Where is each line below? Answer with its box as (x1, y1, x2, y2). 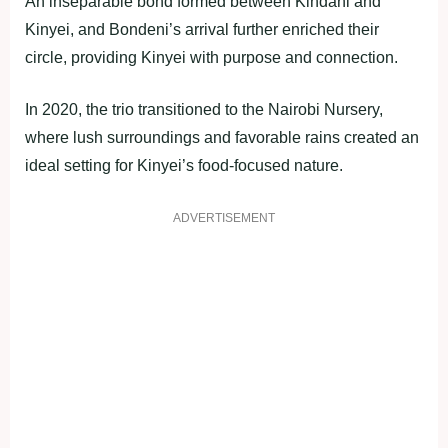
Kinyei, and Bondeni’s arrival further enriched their (25, 20, 379, 38)
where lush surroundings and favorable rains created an (25, 128, 419, 146)
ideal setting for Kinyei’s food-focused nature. (25, 156, 343, 174)
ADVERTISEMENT (173, 210, 275, 225)
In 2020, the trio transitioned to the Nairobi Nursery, (25, 100, 383, 118)
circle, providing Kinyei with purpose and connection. (25, 48, 398, 66)
